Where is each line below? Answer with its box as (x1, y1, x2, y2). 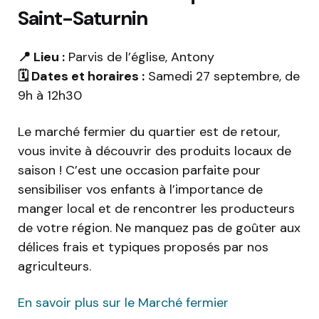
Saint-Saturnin (18, 5, 147, 32)
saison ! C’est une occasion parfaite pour (18, 162, 261, 179)
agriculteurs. (18, 258, 91, 276)
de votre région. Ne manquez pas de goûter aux (18, 219, 300, 237)
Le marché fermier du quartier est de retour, (18, 123, 280, 141)
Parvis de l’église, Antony (65, 48, 214, 66)
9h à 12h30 (18, 87, 82, 105)
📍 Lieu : (18, 48, 65, 66)
